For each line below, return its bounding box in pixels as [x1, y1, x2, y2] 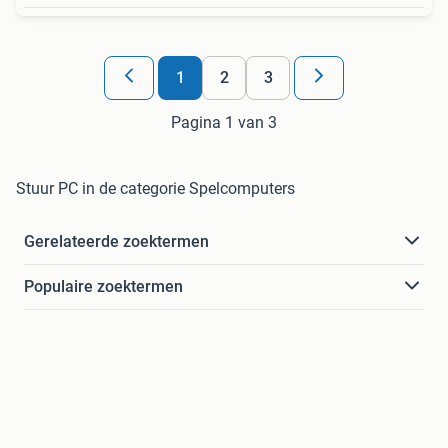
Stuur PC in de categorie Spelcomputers [16, 178, 295, 198]
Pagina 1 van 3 [171, 112, 277, 132]
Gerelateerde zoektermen [24, 231, 209, 251]
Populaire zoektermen [24, 276, 183, 296]
